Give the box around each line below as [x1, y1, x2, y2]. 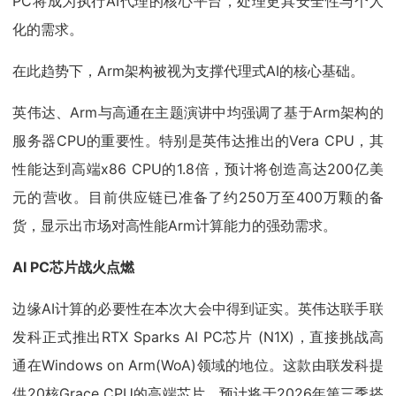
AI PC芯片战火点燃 [12, 258, 135, 277]
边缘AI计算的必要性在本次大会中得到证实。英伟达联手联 [12, 300, 384, 318]
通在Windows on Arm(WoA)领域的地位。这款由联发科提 [12, 356, 384, 375]
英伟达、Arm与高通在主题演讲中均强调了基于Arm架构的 [12, 103, 384, 122]
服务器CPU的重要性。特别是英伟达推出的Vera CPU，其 [12, 132, 384, 150]
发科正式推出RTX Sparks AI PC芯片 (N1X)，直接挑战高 [12, 328, 384, 346]
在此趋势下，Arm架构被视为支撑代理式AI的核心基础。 [12, 62, 365, 80]
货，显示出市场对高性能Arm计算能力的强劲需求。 [12, 217, 338, 235]
